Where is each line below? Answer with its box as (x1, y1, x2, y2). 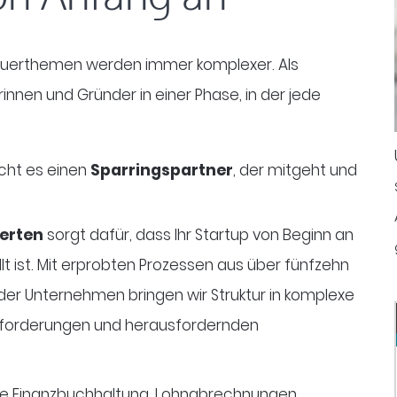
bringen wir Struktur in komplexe (128, 284, 354, 306)
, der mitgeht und (232, 159, 357, 181)
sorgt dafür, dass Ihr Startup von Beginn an (43, 223, 354, 245)
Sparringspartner (90, 159, 233, 181)
